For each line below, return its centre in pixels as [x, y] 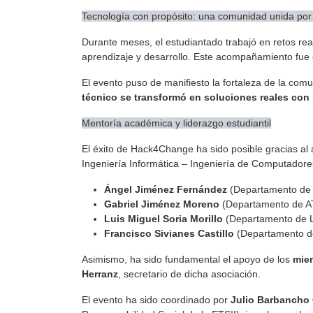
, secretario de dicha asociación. [189, 274]
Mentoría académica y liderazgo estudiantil [176, 123]
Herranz [100, 274]
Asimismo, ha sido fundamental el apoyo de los [187, 260]
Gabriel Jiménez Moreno [162, 204]
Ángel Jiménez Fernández [166, 190]
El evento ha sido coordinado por [156, 300]
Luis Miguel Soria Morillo [163, 219]
